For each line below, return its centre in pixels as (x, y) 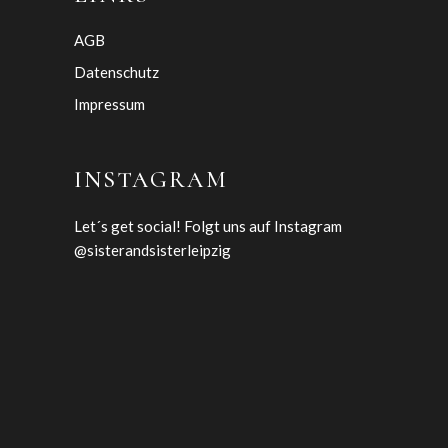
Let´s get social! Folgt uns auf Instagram (208, 225)
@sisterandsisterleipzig (152, 249)
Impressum (109, 103)
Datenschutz (116, 71)
